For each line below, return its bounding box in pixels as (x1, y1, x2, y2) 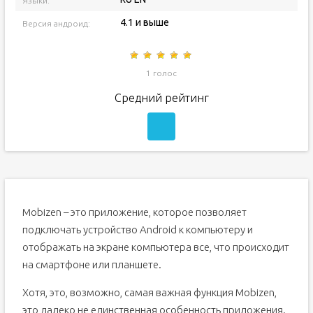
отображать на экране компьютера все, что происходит (22, 241, 289, 253)
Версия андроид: (22, 19, 90, 28)
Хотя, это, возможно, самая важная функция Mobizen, (22, 286, 277, 298)
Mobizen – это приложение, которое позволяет (22, 206, 247, 218)
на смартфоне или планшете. (22, 259, 161, 270)
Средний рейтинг (114, 92, 209, 104)
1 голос (146, 68, 177, 78)
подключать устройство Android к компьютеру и (22, 224, 253, 235)
